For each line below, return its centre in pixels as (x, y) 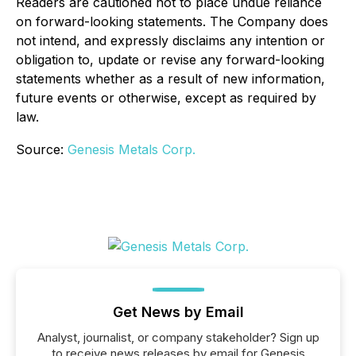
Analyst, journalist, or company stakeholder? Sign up (178, 337)
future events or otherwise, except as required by (166, 98)
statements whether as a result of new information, (170, 79)
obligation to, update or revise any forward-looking (170, 60)
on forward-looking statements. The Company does (172, 21)
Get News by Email (178, 312)
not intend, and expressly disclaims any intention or (170, 41)
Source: (42, 149)
